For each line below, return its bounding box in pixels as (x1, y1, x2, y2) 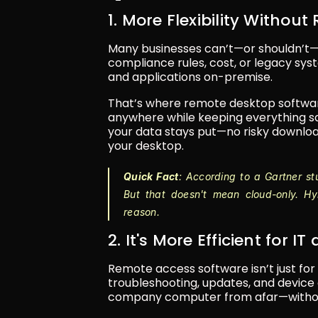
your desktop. (108, 137, 184, 154)
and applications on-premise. (108, 68, 273, 85)
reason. (124, 205, 160, 218)
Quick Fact (124, 170, 179, 182)
